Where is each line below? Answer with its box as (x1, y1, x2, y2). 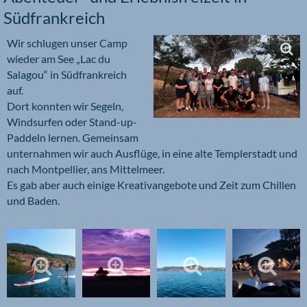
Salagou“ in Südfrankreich (7, 68, 127, 82)
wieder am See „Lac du (7, 52, 110, 66)
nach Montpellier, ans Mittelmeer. (7, 162, 164, 176)
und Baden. (7, 194, 60, 208)
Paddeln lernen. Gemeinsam (7, 131, 138, 145)
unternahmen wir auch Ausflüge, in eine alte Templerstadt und (7, 147, 297, 160)
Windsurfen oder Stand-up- (7, 115, 137, 129)
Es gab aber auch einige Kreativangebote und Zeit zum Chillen (7, 178, 296, 192)
